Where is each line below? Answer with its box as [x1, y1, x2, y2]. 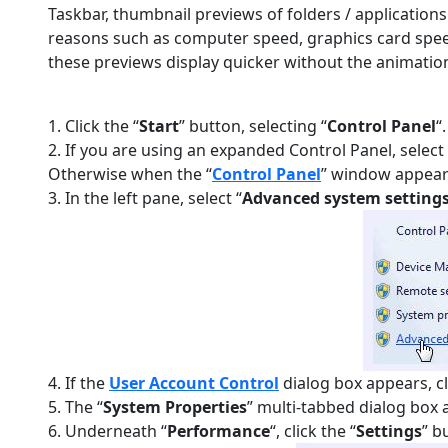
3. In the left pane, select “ [48, 187, 242, 209]
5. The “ [48, 396, 103, 418]
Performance [167, 420, 270, 442]
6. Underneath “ [48, 420, 167, 442]
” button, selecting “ [179, 115, 327, 137]
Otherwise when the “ [48, 163, 212, 185]
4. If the [48, 372, 109, 394]
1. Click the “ [48, 115, 139, 137]
